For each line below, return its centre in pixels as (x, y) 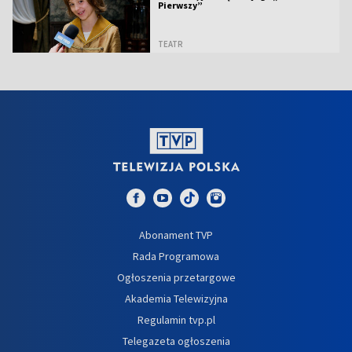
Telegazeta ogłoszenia (176, 341)
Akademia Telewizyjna (176, 298)
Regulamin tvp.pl (176, 319)
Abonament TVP (176, 235)
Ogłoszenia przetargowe (176, 277)
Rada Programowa (176, 256)
